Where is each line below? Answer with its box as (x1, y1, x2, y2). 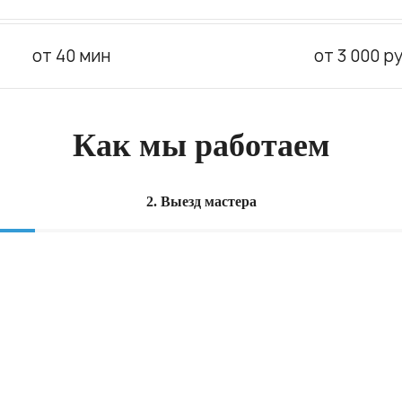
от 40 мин (32, 45, 111, 67)
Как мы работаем (72, 127, 330, 163)
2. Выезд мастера (145, 194, 257, 209)
